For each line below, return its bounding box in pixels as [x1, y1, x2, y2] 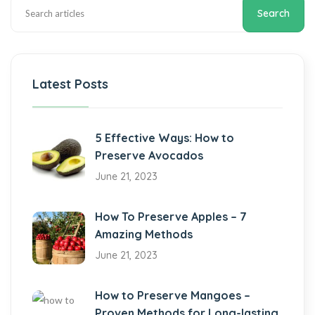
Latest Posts [32, 75, 108, 92]
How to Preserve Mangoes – [95, 288, 250, 302]
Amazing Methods [95, 226, 193, 241]
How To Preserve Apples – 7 [95, 209, 247, 224]
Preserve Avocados [95, 148, 203, 162]
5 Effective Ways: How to [95, 130, 234, 145]
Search [257, 6, 290, 20]
